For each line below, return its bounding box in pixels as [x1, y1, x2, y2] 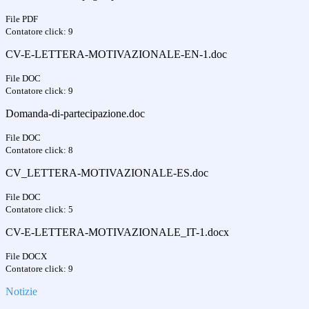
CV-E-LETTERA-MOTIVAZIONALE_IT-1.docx [6, 226, 229, 239]
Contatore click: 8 [6, 145, 73, 156]
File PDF [6, 14, 38, 25]
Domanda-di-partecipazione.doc [6, 108, 145, 120]
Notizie [6, 286, 37, 298]
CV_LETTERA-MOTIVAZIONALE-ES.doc [6, 167, 208, 179]
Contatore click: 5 [6, 204, 73, 215]
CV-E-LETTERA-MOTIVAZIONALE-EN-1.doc [6, 48, 227, 61]
